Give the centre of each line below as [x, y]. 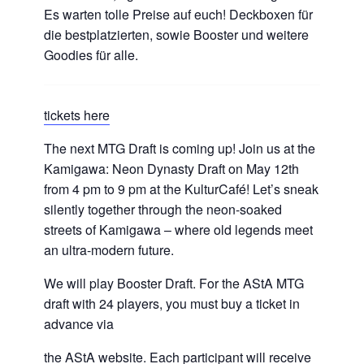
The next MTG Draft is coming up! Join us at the [180, 149]
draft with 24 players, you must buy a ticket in [172, 304]
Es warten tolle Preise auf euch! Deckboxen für [178, 15]
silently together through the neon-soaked [163, 210]
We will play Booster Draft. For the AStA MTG [174, 284]
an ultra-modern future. [109, 250]
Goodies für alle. [91, 55]
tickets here [77, 115]
